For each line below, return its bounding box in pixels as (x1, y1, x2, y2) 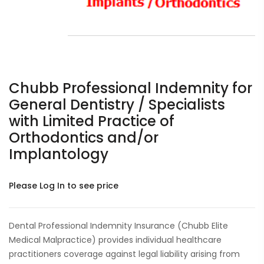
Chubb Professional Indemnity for (9, 78, 252, 98)
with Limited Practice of (9, 111, 174, 131)
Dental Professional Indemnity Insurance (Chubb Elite (9, 220, 228, 232)
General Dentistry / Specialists (9, 95, 225, 114)
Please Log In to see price (9, 180, 118, 192)
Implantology (9, 144, 108, 164)
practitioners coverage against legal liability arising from (9, 248, 240, 260)
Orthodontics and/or (9, 128, 159, 147)
